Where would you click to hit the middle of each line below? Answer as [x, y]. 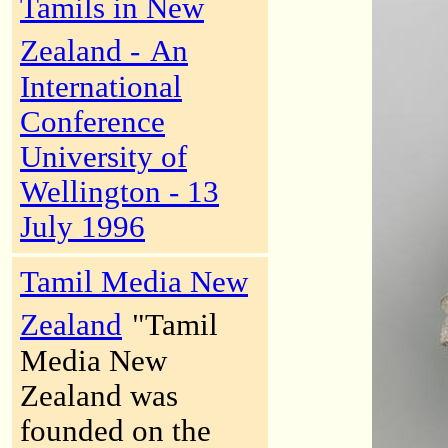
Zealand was [99, 396]
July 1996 [82, 227]
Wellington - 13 [119, 192]
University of [103, 157]
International [101, 87]
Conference [92, 122]
